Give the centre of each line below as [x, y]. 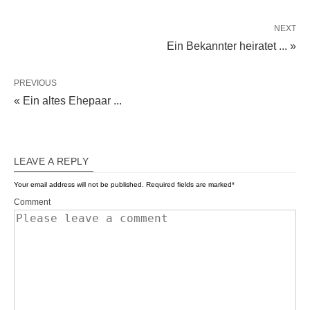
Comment [32, 202]
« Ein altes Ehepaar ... [68, 100]
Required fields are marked [188, 184]
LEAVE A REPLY [52, 161]
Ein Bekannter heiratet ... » [231, 46]
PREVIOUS [35, 83]
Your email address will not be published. [79, 184]
